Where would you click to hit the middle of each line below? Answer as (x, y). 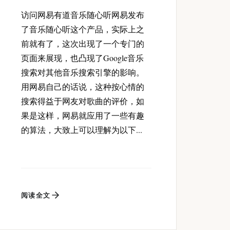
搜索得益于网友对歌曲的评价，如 (83, 101)
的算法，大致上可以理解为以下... (82, 130)
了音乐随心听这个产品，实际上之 (83, 29)
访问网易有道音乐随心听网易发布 (83, 15)
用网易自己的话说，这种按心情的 (83, 87)
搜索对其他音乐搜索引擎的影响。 (83, 72)
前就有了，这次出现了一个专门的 (83, 44)
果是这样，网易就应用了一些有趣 (83, 116)
